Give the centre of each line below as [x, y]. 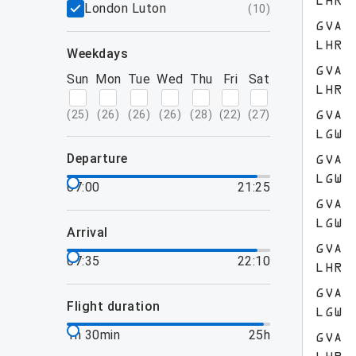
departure [101, 159]
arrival [92, 232]
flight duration [117, 306]
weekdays [103, 54]
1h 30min [93, 335]
